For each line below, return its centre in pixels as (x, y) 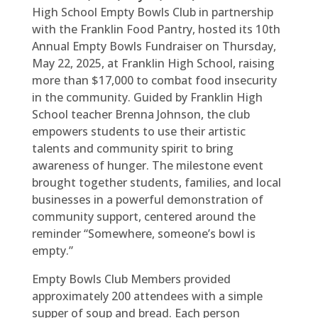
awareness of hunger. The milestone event (147, 165)
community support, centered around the (143, 216)
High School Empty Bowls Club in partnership (152, 12)
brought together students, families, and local (156, 182)
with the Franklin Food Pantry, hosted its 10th (156, 29)
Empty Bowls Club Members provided (131, 279)
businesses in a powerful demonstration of (147, 199)
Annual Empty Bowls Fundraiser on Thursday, (154, 46)
